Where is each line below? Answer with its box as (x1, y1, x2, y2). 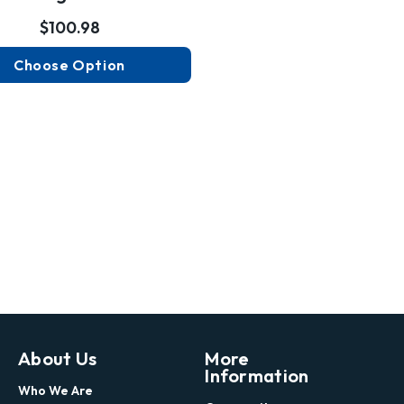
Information (205, 363, 309, 387)
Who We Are (17, 381, 93, 399)
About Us (17, 346, 97, 370)
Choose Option (14, 56, 125, 74)
